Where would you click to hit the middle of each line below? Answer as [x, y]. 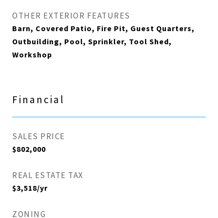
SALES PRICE [39, 136]
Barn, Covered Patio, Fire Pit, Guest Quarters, [103, 29]
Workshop [32, 55]
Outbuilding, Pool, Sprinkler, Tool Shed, [92, 42]
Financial [38, 100]
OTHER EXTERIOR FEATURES [71, 16]
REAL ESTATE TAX [48, 175]
